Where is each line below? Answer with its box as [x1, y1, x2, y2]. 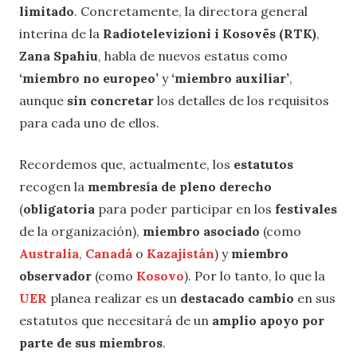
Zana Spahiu [19, 47, 98, 64]
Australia [19, 245, 79, 261]
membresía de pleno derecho [88, 178, 272, 194]
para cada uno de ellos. [19, 114, 163, 131]
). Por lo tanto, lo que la [184, 267, 325, 284]
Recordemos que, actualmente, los [19, 155, 233, 172]
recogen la [19, 178, 88, 194]
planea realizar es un [47, 289, 180, 306]
